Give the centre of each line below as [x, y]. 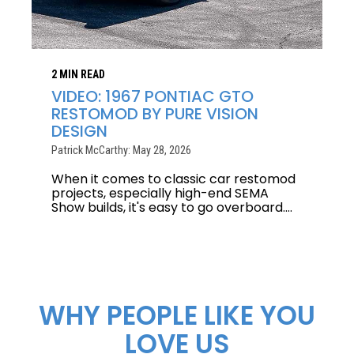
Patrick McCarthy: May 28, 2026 [121, 151]
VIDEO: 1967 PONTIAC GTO [153, 97]
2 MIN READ [78, 75]
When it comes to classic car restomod [173, 179]
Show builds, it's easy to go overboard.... [172, 208]
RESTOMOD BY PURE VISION [155, 114]
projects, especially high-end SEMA [160, 194]
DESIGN [79, 132]
